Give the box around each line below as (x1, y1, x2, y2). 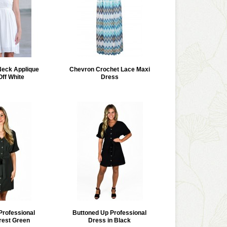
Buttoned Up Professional (72, 209, 146, 216)
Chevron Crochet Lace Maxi (69, 66, 150, 73)
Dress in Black (88, 217, 131, 224)
